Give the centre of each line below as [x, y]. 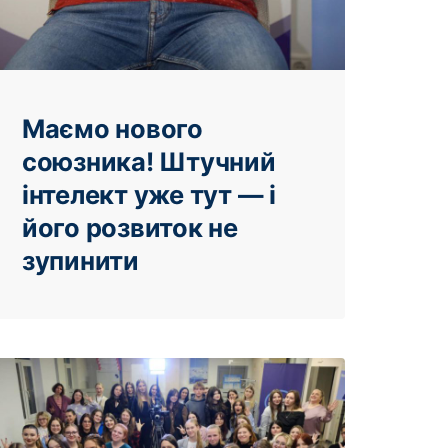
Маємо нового [112, 128]
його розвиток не [130, 227]
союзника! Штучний [149, 161]
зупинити [80, 260]
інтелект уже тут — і [149, 194]
